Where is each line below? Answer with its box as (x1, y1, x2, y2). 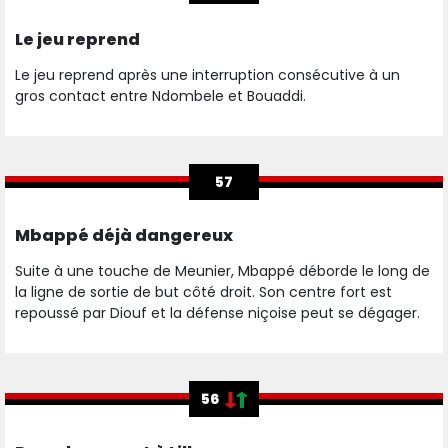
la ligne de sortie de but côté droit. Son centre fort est (15, 282, 392, 303)
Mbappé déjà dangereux (15, 224, 233, 248)
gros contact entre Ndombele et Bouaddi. (15, 86, 310, 107)
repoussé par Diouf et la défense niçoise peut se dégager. (15, 303, 424, 324)
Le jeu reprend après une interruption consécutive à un (15, 65, 400, 86)
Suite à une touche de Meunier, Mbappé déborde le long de (15, 261, 430, 282)
